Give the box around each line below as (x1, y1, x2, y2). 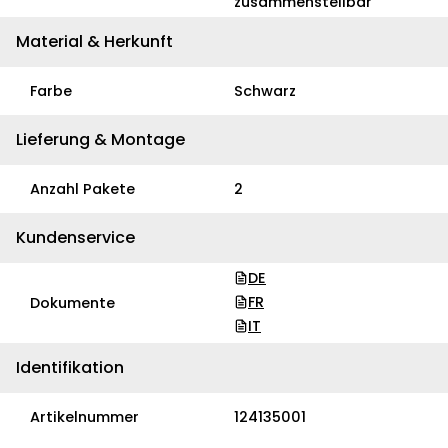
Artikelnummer (30, 407, 139, 427)
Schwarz (234, 81, 296, 101)
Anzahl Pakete (30, 179, 135, 199)
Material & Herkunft (16, 29, 173, 53)
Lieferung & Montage (16, 127, 185, 151)
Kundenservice (16, 225, 135, 249)
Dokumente (30, 293, 115, 313)
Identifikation (16, 355, 124, 379)
